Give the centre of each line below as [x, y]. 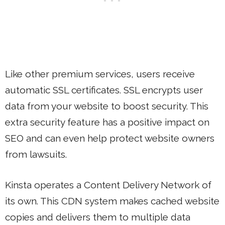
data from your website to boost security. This [107, 106]
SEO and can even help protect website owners [110, 138]
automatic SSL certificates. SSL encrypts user [104, 90]
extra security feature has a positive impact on [107, 122]
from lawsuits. [36, 154]
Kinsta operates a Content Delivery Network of [108, 185]
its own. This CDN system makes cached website [112, 201]
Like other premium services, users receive [100, 74]
